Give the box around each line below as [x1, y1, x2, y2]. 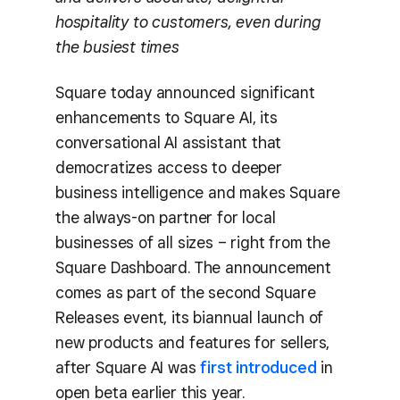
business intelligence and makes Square [55, 182, 341, 202]
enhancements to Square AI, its [55, 107, 278, 127]
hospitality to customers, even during [55, 12, 321, 32]
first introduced [200, 357, 317, 377]
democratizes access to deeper [55, 157, 282, 177]
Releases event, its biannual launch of [55, 307, 324, 327]
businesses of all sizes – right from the [55, 232, 330, 252]
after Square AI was [55, 357, 201, 377]
